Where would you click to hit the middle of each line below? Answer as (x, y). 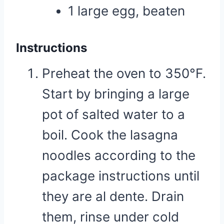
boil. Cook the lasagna (110, 135)
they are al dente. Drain (113, 196)
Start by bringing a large (116, 94)
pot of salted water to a (113, 114)
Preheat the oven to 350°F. (124, 73)
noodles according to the (119, 155)
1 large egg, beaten (126, 11)
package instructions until (121, 176)
